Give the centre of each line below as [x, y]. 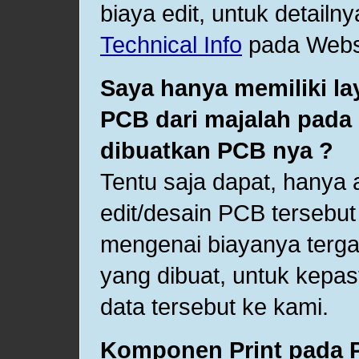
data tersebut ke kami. [214, 307]
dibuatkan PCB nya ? [217, 150]
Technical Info [171, 44]
